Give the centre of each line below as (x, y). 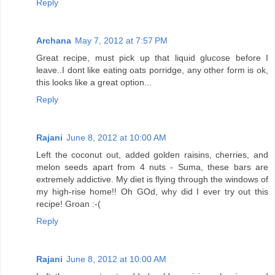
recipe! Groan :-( (68, 203)
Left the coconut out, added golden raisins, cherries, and (152, 154)
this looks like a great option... (94, 82)
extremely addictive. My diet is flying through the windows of (152, 179)
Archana (54, 40)
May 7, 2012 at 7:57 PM (121, 40)
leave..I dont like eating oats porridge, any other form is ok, (152, 70)
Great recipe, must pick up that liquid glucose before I (152, 57)
